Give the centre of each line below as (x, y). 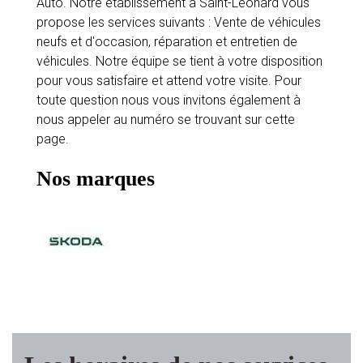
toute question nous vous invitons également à (169, 100)
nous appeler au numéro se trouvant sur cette (166, 120)
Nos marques (96, 179)
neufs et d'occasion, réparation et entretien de (167, 42)
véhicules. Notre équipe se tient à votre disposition (179, 61)
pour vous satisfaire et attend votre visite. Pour (169, 81)
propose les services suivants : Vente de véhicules (179, 22)
